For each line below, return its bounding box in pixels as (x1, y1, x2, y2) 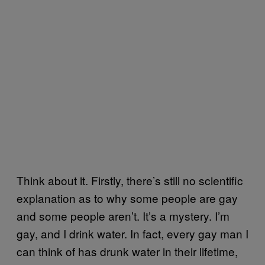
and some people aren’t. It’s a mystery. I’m (17, 207, 230, 224)
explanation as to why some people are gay (17, 189, 238, 206)
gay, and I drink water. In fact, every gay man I (17, 225, 248, 241)
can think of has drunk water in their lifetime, (17, 243, 238, 259)
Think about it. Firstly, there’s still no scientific (17, 172, 243, 188)
